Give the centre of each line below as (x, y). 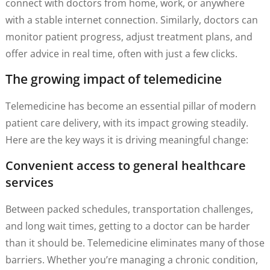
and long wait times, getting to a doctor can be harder (127, 226)
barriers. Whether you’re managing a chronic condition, (131, 259)
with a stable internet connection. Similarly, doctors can (131, 20)
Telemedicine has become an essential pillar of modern (130, 106)
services (29, 182)
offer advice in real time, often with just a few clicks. (121, 54)
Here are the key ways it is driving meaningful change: (127, 140)
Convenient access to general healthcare (125, 165)
